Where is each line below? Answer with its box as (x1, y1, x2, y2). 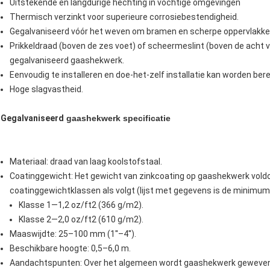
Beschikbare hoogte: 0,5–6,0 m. (10, 243, 131, 254)
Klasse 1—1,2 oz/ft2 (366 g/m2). (19, 200, 143, 210)
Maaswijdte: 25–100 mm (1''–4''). (10, 229, 136, 239)
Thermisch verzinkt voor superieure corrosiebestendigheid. (10, 12, 239, 22)
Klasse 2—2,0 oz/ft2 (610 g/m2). (19, 215, 143, 225)
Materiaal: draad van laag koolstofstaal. (10, 157, 162, 167)
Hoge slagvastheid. (10, 84, 83, 95)
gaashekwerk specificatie (64, 113, 171, 124)
